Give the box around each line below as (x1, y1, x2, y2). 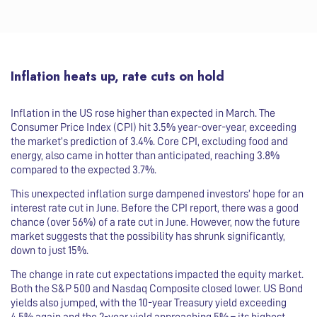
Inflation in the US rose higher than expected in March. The (11, 108, 275, 119)
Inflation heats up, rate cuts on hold (11, 67, 228, 86)
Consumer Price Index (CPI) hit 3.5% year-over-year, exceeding (11, 122, 296, 133)
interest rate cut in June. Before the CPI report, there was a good (11, 202, 299, 214)
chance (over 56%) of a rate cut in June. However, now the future (11, 217, 300, 228)
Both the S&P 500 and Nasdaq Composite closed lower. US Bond (11, 283, 303, 294)
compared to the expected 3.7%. (11, 164, 156, 175)
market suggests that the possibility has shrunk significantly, (11, 231, 285, 242)
